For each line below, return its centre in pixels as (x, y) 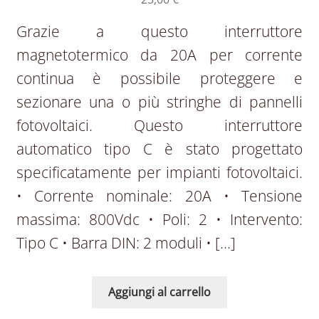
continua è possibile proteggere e (159, 79)
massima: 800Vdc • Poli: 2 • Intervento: (159, 220)
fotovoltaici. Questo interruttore (159, 126)
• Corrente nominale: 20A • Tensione (159, 196)
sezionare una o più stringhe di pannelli (159, 102)
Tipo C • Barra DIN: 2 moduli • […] (126, 243)
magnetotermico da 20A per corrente (159, 55)
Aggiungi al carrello (159, 292)
